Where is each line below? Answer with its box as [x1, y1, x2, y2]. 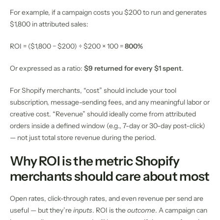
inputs [73, 206, 92, 215]
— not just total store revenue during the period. [10, 133, 156, 142]
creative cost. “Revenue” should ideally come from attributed [10, 109, 196, 118]
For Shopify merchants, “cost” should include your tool [10, 85, 176, 95]
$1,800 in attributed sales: [10, 19, 88, 28]
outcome [127, 206, 155, 215]
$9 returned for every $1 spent [84, 63, 182, 73]
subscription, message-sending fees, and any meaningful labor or [10, 97, 210, 107]
